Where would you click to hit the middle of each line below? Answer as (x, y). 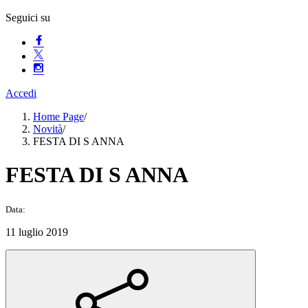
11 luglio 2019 (37, 232)
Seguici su (28, 18)
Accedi (21, 93)
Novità (48, 129)
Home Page (58, 117)
